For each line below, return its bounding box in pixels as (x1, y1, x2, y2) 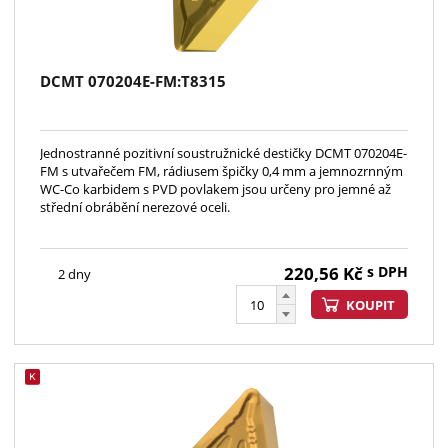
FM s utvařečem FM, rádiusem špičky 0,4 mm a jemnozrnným (40, 162, 403, 181)
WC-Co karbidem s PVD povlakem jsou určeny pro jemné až (40, 180, 391, 199)
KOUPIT (346, 295, 395, 314)
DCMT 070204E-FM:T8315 (40, 71, 226, 92)
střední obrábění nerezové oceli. (40, 198, 230, 217)
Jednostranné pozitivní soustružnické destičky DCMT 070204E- (40, 144, 407, 163)
